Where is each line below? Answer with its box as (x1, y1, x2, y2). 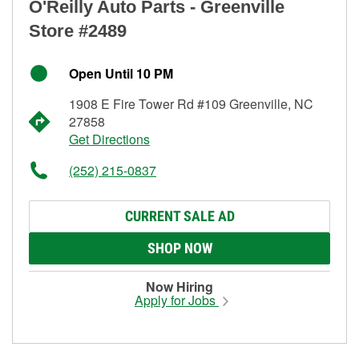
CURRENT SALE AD (124, 207, 235, 224)
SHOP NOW (147, 239, 212, 256)
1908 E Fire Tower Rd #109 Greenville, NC (69, 94, 313, 113)
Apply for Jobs (135, 290, 219, 309)
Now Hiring (146, 276, 213, 296)
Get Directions (69, 129, 150, 148)
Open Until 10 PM (69, 63, 173, 83)
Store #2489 (29, 20, 127, 41)
